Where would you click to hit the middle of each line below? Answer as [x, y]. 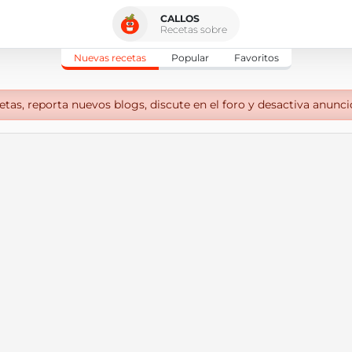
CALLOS [180, 18]
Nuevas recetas [110, 58]
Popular [190, 58]
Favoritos [256, 58]
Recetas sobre [194, 29]
